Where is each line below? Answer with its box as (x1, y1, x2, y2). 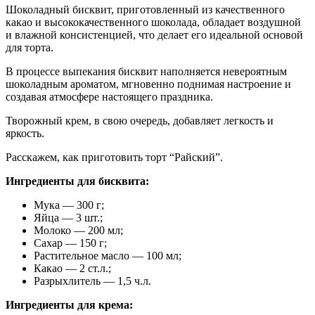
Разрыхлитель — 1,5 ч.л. (34, 274, 151, 287)
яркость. (6, 127, 44, 139)
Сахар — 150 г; (34, 236, 107, 249)
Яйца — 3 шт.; (34, 211, 103, 224)
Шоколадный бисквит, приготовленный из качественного (6, 3, 285, 15)
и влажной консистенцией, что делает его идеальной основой (6, 28, 303, 41)
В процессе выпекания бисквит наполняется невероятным (6, 65, 287, 77)
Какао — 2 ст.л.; (34, 262, 111, 274)
